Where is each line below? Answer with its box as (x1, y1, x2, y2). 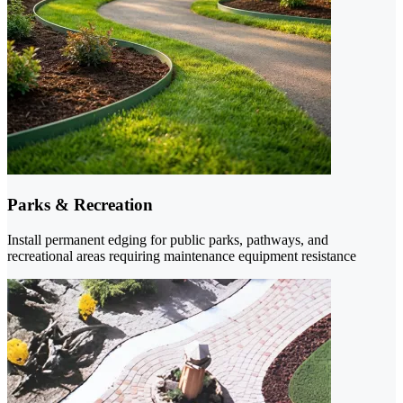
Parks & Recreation (7, 195, 153, 215)
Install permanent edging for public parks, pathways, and (7, 231, 328, 247)
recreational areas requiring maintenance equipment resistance (7, 247, 356, 264)
